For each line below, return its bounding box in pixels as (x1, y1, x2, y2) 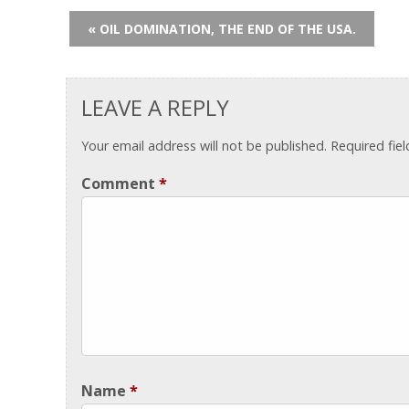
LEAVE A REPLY (80, 92, 229, 123)
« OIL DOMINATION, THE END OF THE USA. (87, 19, 356, 37)
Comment (80, 173, 159, 194)
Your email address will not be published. (80, 136, 327, 154)
